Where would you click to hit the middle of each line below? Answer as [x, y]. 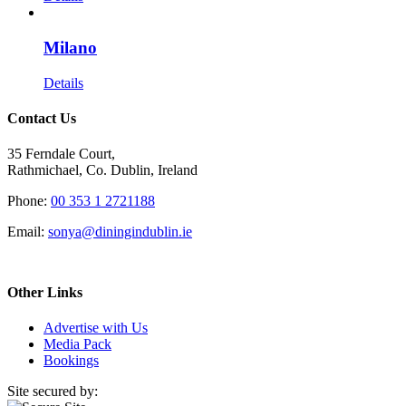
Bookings [71, 360]
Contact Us [42, 119]
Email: [28, 232]
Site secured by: [53, 391]
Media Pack [77, 343]
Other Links [45, 292]
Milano [70, 48]
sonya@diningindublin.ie [120, 232]
